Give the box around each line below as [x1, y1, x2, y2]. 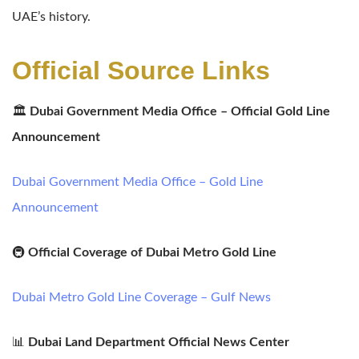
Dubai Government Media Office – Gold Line [12, 175, 263, 188]
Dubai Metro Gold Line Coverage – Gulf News [12, 290, 271, 304]
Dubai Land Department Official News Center [28, 335, 289, 349]
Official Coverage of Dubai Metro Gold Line [28, 245, 276, 259]
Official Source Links [12, 55, 270, 85]
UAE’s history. [12, 10, 91, 23]
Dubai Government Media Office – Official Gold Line [30, 104, 330, 118]
